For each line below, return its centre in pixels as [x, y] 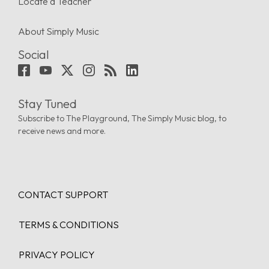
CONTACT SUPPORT [63, 194]
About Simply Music [59, 32]
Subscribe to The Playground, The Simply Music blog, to [122, 118]
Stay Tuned [47, 103]
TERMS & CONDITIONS [69, 224]
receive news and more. [62, 131]
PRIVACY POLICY [57, 254]
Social [34, 55]
